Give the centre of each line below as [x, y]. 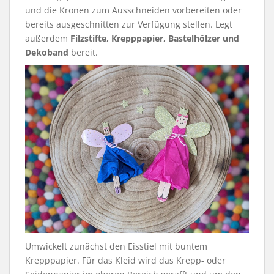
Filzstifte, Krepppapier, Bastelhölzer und [155, 38]
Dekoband [47, 52]
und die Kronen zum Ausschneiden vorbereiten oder [133, 10]
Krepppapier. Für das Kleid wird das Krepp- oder [125, 261]
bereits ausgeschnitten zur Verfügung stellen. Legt [129, 24]
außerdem [48, 38]
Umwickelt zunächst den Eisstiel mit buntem [116, 246]
